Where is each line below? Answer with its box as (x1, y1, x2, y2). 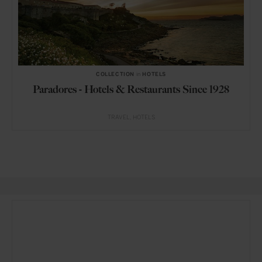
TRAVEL (107, 113, 130, 121)
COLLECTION (95, 71, 135, 77)
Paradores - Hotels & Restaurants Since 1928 (33, 82, 229, 96)
